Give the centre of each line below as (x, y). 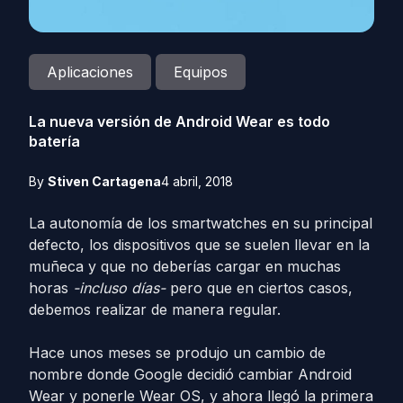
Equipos (201, 72)
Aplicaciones (90, 72)
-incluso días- (121, 288)
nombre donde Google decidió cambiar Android (190, 374)
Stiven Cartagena (104, 181)
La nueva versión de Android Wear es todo (179, 121)
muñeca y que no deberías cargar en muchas (185, 266)
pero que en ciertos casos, (261, 288)
